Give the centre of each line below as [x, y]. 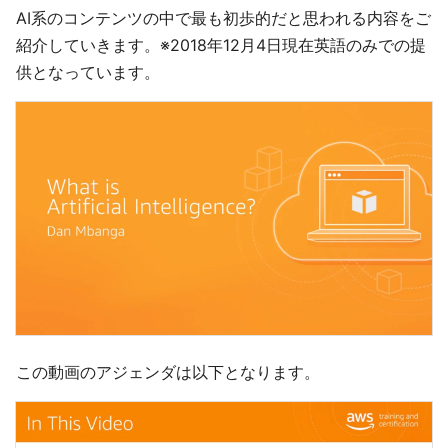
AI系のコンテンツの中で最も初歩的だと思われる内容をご [223, 17]
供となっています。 [88, 71]
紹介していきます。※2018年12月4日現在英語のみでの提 [221, 44]
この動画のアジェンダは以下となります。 [168, 371]
